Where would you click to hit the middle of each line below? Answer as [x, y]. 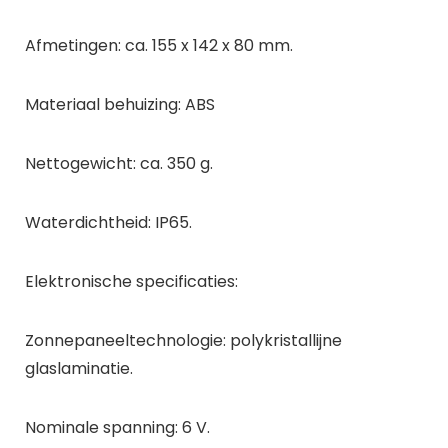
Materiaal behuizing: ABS [119, 104]
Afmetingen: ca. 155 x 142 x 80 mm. [158, 45]
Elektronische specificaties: [131, 281]
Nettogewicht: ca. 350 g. [118, 163]
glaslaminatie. [78, 368]
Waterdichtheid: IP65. [108, 222]
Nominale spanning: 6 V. [117, 427]
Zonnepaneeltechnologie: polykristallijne [183, 340]
